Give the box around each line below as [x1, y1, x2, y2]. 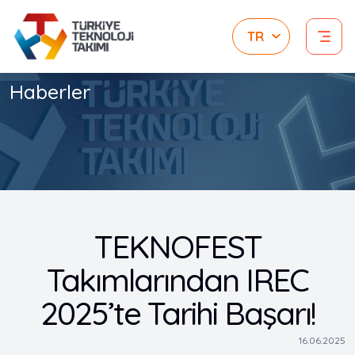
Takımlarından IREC [47, 260, 308, 300]
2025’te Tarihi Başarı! [40, 293, 315, 333]
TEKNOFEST [94, 227, 261, 266]
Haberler [10, 79, 90, 104]
